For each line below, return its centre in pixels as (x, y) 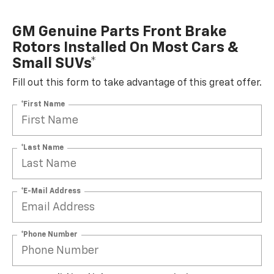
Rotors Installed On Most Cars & (126, 48)
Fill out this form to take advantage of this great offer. (137, 83)
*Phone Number (49, 235)
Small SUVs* (54, 64)
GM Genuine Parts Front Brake (120, 32)
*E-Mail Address (51, 191)
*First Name (43, 104)
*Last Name (42, 148)
